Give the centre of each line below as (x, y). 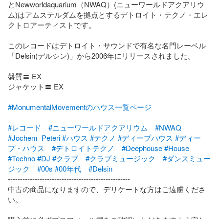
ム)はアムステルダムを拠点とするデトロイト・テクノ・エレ (108, 14)
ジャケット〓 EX (36, 86)
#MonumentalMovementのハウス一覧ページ (80, 107)
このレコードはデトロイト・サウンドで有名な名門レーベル (107, 45)
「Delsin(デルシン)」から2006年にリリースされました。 (101, 55)
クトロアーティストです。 (52, 24)
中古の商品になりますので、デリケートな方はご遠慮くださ (107, 189)
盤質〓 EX (25, 76)
